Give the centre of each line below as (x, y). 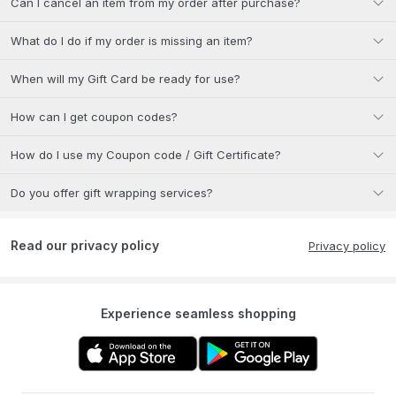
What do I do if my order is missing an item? (132, 41)
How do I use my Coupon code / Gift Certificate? (146, 155)
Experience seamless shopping (198, 313)
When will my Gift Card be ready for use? (126, 79)
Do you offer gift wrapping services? (112, 193)
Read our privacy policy (85, 245)
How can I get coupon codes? (94, 117)
